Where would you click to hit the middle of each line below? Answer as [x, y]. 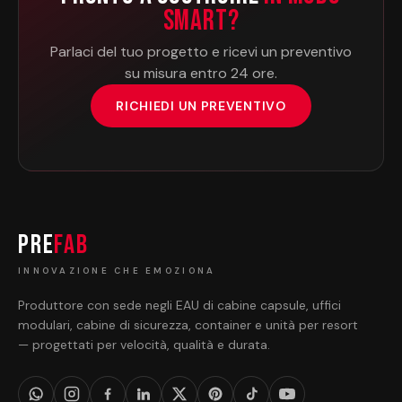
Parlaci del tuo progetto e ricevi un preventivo [201, 52]
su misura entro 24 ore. [201, 73]
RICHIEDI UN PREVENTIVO [201, 106]
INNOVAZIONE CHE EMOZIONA [117, 271]
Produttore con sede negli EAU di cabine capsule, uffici [179, 305]
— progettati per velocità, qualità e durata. [144, 345]
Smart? [201, 21]
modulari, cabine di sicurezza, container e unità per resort [188, 325]
